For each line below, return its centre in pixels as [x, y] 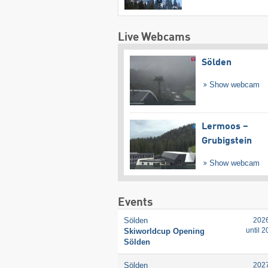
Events [135, 203]
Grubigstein [226, 141]
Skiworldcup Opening [164, 232]
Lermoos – [225, 127]
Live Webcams [154, 37]
